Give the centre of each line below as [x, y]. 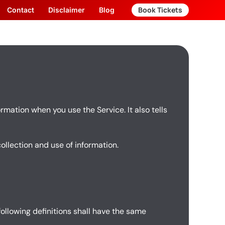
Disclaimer [67, 10]
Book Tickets [160, 10]
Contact [21, 10]
